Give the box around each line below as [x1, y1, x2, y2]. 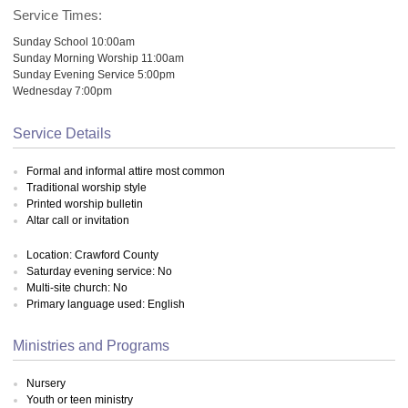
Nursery [26, 376, 66, 390]
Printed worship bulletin [26, 197, 143, 210]
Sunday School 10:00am [13, 35, 135, 47]
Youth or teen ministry [26, 393, 133, 406]
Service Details [13, 126, 111, 142]
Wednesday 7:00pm [13, 84, 112, 97]
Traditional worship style [26, 180, 147, 194]
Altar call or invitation [26, 213, 129, 227]
